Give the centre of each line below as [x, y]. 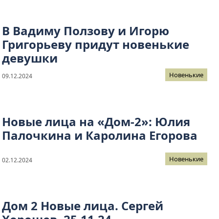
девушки [30, 58]
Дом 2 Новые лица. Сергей [83, 206]
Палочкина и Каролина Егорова [100, 135]
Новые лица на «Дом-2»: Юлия [96, 122]
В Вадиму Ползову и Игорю [86, 31]
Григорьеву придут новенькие [96, 44]
